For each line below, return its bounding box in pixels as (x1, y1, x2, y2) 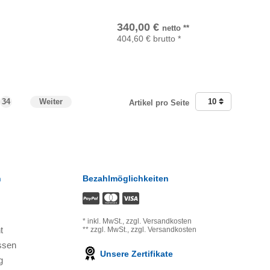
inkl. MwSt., (87, 217, 126, 226)
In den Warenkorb (150, 16, 220, 27)
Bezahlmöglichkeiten (82, 174, 169, 183)
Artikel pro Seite (128, 98, 189, 107)
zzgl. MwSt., (90, 225, 131, 234)
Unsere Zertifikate (97, 249, 173, 259)
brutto (153, 33, 176, 43)
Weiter (39, 96, 63, 106)
